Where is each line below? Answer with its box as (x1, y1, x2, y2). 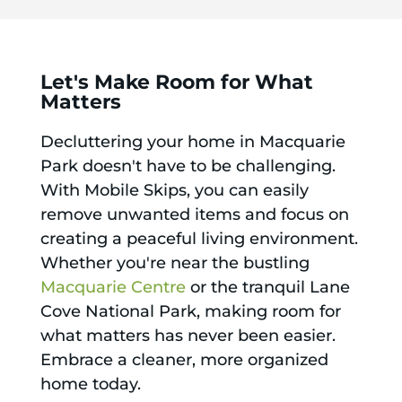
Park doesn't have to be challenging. (39, 155, 336, 176)
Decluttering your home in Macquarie (39, 131, 345, 152)
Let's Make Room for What (39, 69, 313, 94)
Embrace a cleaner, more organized (39, 349, 328, 370)
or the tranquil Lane (185, 276, 350, 297)
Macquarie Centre (39, 276, 186, 297)
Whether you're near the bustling (39, 252, 310, 273)
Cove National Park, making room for (39, 301, 341, 321)
